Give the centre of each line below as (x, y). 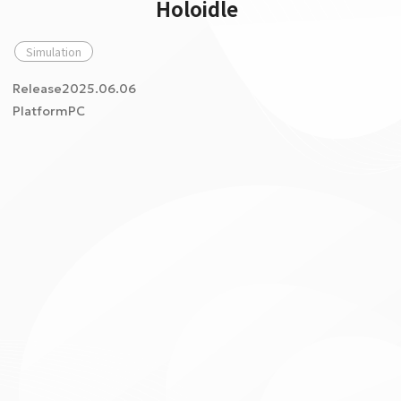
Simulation (54, 51)
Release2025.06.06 (74, 89)
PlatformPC (49, 111)
